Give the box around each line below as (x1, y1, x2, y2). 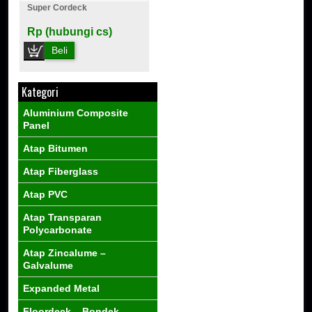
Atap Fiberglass (23, 166, 99, 177)
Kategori (22, 84, 59, 100)
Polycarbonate (23, 224, 93, 235)
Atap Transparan (23, 212, 102, 223)
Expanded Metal (23, 283, 100, 294)
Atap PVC (23, 189, 68, 200)
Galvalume (23, 260, 74, 271)
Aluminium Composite (23, 107, 129, 118)
